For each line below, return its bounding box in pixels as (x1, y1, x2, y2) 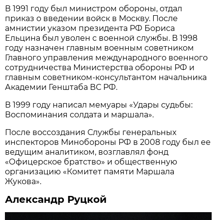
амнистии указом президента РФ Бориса (5, 23, 175, 33)
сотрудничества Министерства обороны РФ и (5, 62, 195, 72)
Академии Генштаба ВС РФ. (5, 82, 118, 92)
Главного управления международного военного (5, 53, 208, 62)
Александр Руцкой (5, 193, 107, 205)
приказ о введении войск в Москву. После (5, 13, 178, 23)
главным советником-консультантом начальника (5, 72, 207, 82)
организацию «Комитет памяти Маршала (5, 166, 175, 176)
